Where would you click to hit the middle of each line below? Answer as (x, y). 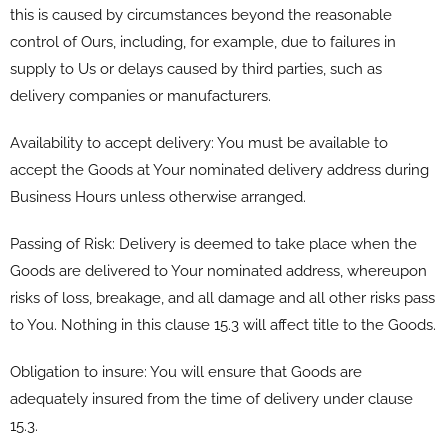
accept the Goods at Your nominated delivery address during (219, 169)
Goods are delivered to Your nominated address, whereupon (218, 270)
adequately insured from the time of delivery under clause (211, 398)
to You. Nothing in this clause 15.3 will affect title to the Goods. (223, 324)
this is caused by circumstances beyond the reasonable (201, 14)
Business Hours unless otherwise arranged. (158, 196)
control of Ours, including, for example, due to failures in (203, 41)
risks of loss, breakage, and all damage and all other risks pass (222, 297)
